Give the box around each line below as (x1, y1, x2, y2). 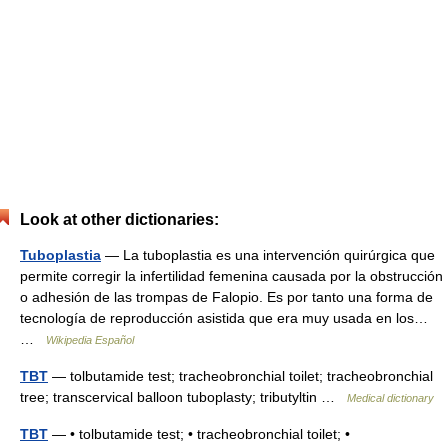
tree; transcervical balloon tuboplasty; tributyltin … (20, 389, 347, 405)
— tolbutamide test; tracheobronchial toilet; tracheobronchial (48, 368, 433, 384)
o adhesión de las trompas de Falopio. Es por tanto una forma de (20, 289, 433, 305)
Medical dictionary (347, 392, 434, 404)
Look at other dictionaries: (20, 211, 219, 228)
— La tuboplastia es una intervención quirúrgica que (101, 247, 435, 263)
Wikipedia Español (46, 334, 134, 346)
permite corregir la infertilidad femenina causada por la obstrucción (20, 268, 443, 284)
